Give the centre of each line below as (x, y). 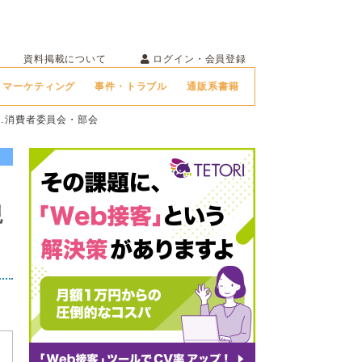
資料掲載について (65, 59)
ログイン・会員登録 (198, 59)
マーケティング (39, 86)
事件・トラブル (131, 86)
